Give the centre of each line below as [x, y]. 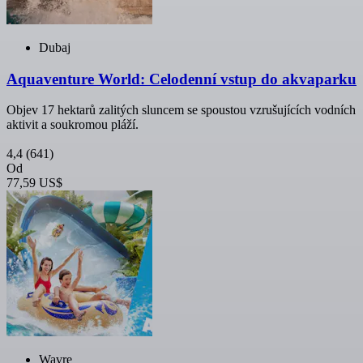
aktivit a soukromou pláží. [73, 125]
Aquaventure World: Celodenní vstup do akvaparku [181, 79]
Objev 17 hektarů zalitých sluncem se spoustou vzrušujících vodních [181, 110]
